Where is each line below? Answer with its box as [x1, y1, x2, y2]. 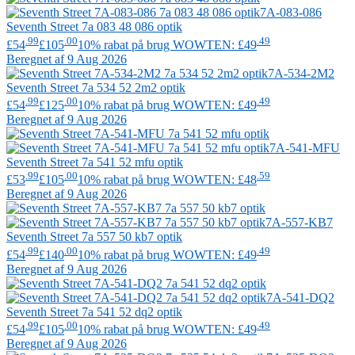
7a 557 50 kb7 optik [78, 230, 182, 244]
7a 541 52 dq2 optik [78, 304, 182, 319]
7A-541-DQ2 [266, 290, 334, 304]
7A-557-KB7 [265, 216, 333, 230]
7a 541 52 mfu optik [78, 155, 183, 169]
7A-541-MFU [269, 140, 340, 155]
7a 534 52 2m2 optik [78, 80, 185, 94]
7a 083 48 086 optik [78, 20, 182, 34]
